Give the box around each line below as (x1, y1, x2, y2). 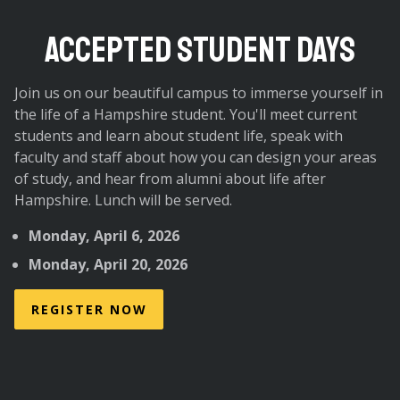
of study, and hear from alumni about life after (14, 168, 326, 188)
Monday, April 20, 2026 (29, 254, 187, 274)
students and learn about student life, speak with (14, 125, 343, 146)
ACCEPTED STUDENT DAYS (45, 27, 355, 72)
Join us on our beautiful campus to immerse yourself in (14, 82, 383, 103)
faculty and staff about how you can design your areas (14, 146, 377, 167)
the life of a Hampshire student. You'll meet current (14, 104, 357, 124)
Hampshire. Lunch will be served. (14, 189, 232, 210)
